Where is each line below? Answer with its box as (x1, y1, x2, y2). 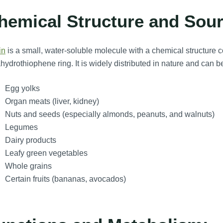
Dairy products (4, 136, 56, 145)
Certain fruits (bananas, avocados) (4, 175, 126, 184)
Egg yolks (4, 84, 40, 93)
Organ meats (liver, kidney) (4, 97, 99, 106)
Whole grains (4, 162, 52, 171)
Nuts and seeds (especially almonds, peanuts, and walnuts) (4, 110, 215, 119)
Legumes (4, 123, 38, 132)
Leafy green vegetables (4, 149, 88, 158)
